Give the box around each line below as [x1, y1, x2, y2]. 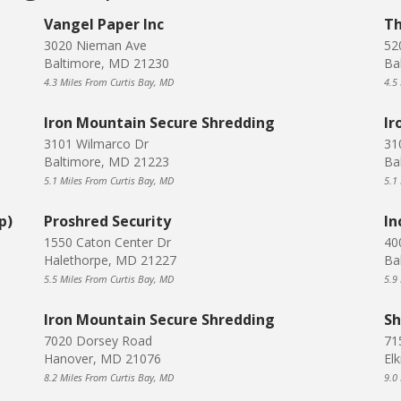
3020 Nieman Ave [44, 37, 147, 55]
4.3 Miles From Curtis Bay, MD [44, 75, 174, 90]
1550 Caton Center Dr [44, 234, 171, 252]
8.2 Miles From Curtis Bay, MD [44, 371, 174, 385]
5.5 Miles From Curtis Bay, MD [44, 272, 174, 286]
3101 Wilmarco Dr [44, 135, 149, 153]
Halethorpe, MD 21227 [44, 252, 176, 269]
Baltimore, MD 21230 [44, 55, 169, 73]
